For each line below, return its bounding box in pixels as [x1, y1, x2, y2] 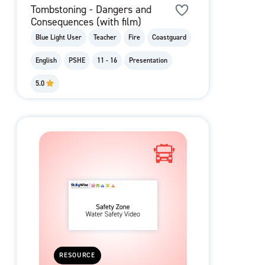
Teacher [93, 33, 117, 43]
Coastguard [152, 33, 186, 43]
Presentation [129, 56, 167, 66]
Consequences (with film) [31, 15, 141, 30]
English [35, 56, 57, 66]
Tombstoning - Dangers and [31, 2, 151, 17]
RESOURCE [59, 251, 96, 260]
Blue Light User [35, 33, 82, 43]
